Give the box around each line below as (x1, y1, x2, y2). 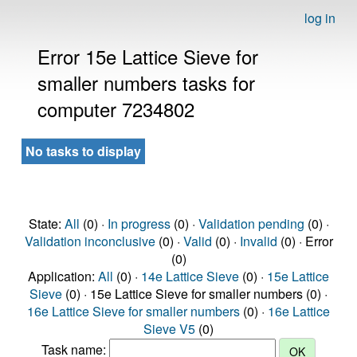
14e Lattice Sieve (141, 267, 239, 285)
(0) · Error (277, 232, 333, 250)
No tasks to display (25, 142, 141, 160)
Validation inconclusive (24, 232, 155, 250)
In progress (107, 214, 171, 233)
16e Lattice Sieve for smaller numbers (27, 302, 240, 320)
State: (28, 214, 65, 233)
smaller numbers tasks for (37, 69, 255, 96)
